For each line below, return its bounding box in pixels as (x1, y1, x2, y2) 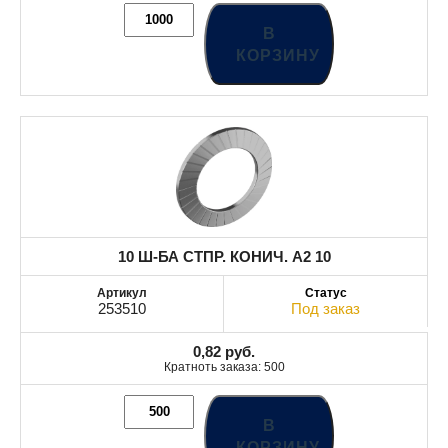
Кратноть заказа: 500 (163, 359, 285, 374)
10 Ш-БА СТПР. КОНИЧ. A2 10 (117, 247, 331, 265)
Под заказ (291, 299, 360, 317)
